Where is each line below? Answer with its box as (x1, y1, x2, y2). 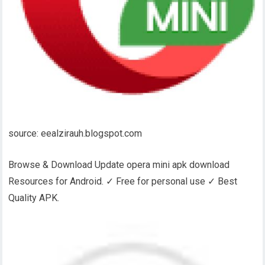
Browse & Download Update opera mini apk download (8, 159, 230, 170)
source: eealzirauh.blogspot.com (8, 127, 143, 139)
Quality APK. (8, 192, 60, 203)
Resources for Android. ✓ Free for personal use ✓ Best (8, 175, 238, 187)
